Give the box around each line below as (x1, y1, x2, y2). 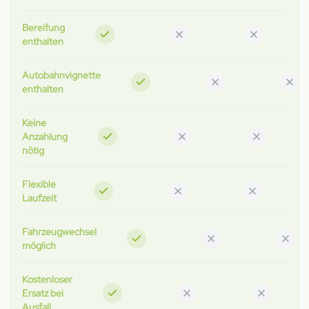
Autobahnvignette (22, 69, 101, 81)
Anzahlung (22, 130, 68, 143)
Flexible (22, 178, 56, 190)
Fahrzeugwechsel (22, 226, 97, 238)
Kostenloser (22, 273, 72, 286)
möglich (22, 239, 56, 252)
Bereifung (22, 21, 65, 34)
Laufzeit (22, 192, 57, 204)
